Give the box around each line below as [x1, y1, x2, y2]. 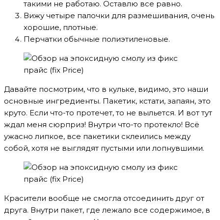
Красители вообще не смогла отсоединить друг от [4, 193, 204, 203]
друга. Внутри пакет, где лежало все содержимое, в [4, 205, 210, 215]
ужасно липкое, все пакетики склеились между [4, 131, 191, 141]
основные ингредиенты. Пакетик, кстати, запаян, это [4, 96, 211, 106]
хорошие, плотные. [24, 22, 98, 32]
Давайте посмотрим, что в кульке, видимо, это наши [4, 84, 208, 94]
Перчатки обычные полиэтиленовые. [24, 34, 170, 44]
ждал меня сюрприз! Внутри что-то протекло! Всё [4, 119, 199, 129]
